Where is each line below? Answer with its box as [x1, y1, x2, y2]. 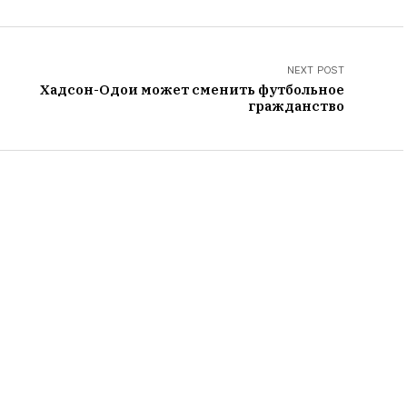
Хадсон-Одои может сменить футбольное [40, 81, 344, 98]
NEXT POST [287, 64, 344, 76]
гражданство [248, 97, 344, 114]
